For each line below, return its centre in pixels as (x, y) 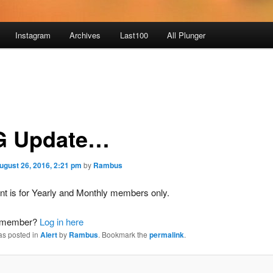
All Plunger (186, 35)
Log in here (61, 222)
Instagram (33, 35)
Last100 (134, 35)
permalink (166, 235)
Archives (85, 35)
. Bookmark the (123, 235)
